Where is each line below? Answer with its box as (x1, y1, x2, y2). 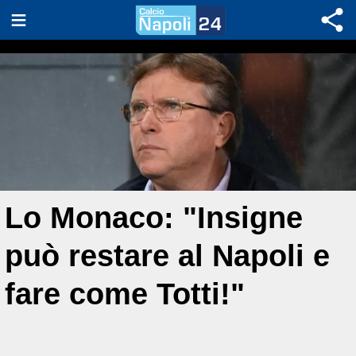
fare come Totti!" (5, 277, 245, 311)
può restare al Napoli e (5, 238, 330, 273)
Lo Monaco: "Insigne (5, 200, 303, 234)
